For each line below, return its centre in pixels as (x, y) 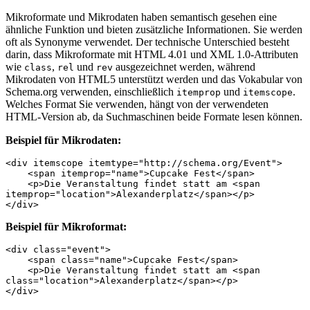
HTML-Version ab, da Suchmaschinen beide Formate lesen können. (154, 116)
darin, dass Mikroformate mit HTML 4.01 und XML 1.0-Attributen (152, 54)
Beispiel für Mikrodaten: (63, 140)
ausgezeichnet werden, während (184, 66)
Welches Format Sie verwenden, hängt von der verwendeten (137, 104)
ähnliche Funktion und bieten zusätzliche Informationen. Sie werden (154, 29)
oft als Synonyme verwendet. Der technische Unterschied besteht (147, 42)
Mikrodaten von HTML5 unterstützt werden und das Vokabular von (154, 79)
